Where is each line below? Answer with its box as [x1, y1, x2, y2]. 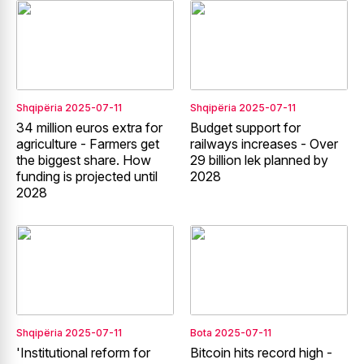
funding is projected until [16, 167, 158, 184]
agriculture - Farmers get [16, 135, 159, 152]
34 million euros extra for [16, 119, 162, 136]
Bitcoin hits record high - [190, 344, 332, 361]
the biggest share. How [16, 151, 151, 168]
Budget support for [190, 119, 301, 136]
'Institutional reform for [16, 344, 150, 361]
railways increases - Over [190, 135, 338, 152]
